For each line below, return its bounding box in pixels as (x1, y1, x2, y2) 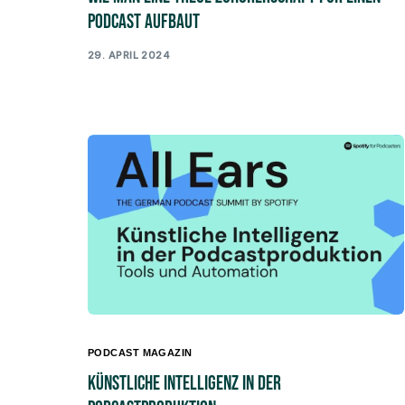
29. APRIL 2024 (88, 48, 171, 61)
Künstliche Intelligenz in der (88, 372, 281, 397)
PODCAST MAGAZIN (88, 347, 193, 359)
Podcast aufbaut (88, 10, 200, 35)
